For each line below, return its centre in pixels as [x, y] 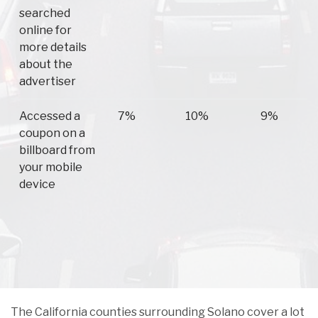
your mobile [51, 168]
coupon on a [52, 133]
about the [46, 65]
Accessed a [50, 116]
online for [45, 31]
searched [45, 13]
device [37, 185]
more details [53, 48]
